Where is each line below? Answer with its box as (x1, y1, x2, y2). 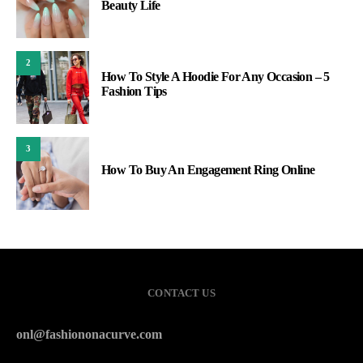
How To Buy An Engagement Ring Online (101, 162, 315, 177)
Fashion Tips (101, 83, 167, 98)
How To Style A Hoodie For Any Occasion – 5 (101, 69, 330, 83)
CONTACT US (147, 286, 216, 299)
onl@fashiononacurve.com (16, 327, 162, 341)
